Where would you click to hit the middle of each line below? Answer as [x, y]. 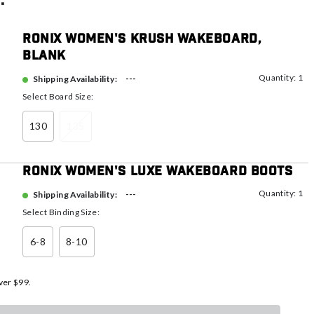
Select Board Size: [58, 96]
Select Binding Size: [61, 212]
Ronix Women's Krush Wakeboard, [142, 39]
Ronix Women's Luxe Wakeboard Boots [158, 171]
